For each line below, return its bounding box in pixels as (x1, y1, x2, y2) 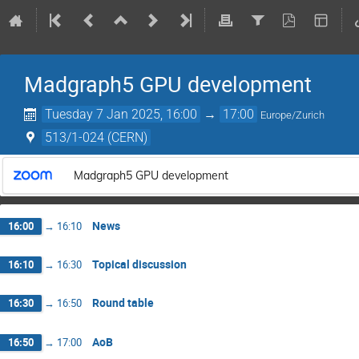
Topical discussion (92, 256, 187, 272)
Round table (92, 295, 154, 311)
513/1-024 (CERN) (45, 130, 148, 145)
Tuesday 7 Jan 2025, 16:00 (45, 107, 198, 122)
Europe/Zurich (260, 109, 325, 121)
